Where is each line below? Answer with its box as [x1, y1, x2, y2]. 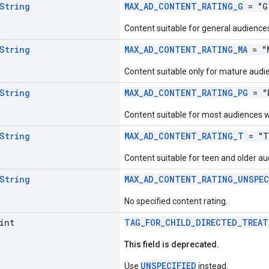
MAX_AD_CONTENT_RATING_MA [124, 43, 247, 55]
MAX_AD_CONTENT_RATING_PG [124, 86, 248, 98]
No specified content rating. [124, 196, 228, 206]
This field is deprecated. [124, 239, 219, 249]
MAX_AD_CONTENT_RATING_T [124, 130, 244, 142]
